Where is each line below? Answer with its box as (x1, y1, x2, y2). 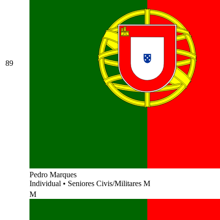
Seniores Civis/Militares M (68, 179, 150, 188)
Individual (29, 179, 63, 188)
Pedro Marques (29, 170, 77, 179)
